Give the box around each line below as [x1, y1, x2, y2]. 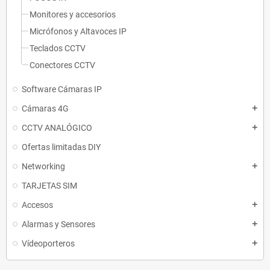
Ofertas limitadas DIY [22, 142, 101, 152]
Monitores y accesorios [30, 9, 116, 19]
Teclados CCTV [30, 43, 86, 53]
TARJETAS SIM [22, 180, 77, 190]
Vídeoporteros [22, 238, 75, 248]
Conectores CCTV [30, 60, 95, 70]
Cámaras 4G [22, 103, 69, 113]
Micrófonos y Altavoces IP [30, 26, 127, 36]
